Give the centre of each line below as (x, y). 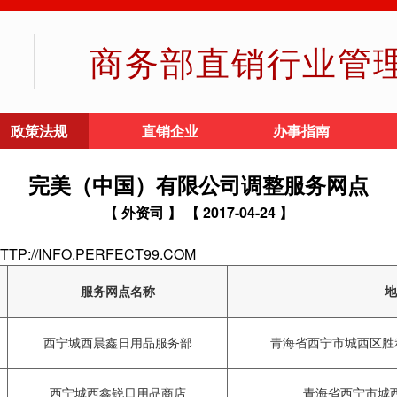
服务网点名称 (117, 291)
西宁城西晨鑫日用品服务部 (117, 342)
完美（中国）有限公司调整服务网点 (198, 184)
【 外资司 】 (143, 212)
